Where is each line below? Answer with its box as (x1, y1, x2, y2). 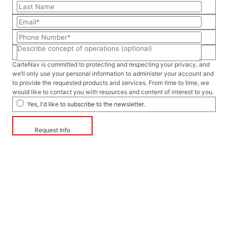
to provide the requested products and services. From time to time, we (12, 79, 209, 87)
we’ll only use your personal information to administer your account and (12, 70, 214, 78)
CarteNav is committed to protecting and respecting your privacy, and (12, 61, 210, 69)
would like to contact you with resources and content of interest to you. (12, 88, 214, 96)
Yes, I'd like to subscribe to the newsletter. (27, 100, 145, 108)
